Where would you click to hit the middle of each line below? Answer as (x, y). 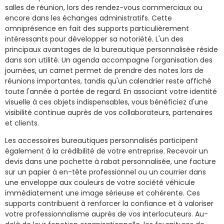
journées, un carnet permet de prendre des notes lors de (104, 70)
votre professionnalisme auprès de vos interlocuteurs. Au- (106, 214)
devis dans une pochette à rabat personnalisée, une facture (110, 161)
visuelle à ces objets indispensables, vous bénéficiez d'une (106, 102)
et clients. (22, 123)
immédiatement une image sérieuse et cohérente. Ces (102, 193)
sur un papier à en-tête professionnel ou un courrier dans (105, 172)
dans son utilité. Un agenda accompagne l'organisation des (109, 60)
